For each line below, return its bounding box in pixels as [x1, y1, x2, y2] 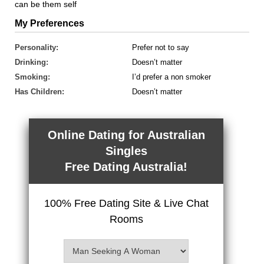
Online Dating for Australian [47, 128, 205, 141]
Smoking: [15, 72, 50, 81]
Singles [105, 144, 147, 157]
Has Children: [15, 87, 64, 96]
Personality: [15, 42, 58, 52]
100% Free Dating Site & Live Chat [44, 197, 209, 209]
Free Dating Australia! [65, 160, 187, 173]
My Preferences [15, 18, 84, 28]
